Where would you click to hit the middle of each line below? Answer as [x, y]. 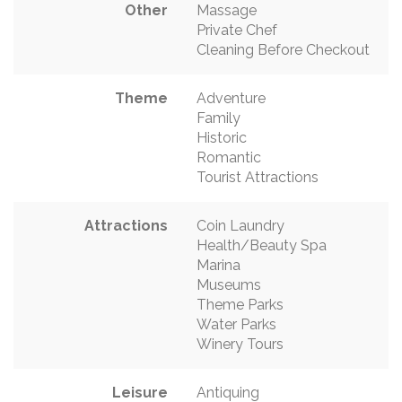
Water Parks [236, 324]
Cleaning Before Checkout [283, 49]
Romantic [229, 157]
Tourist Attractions [258, 177]
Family [218, 118]
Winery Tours [240, 344]
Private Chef [237, 30]
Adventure [231, 98]
